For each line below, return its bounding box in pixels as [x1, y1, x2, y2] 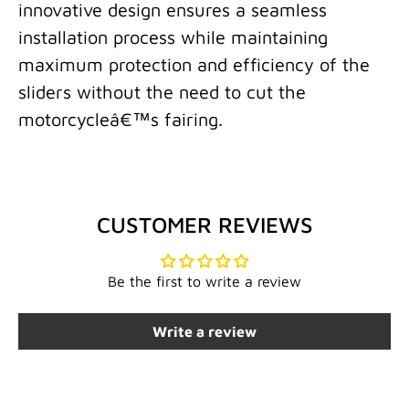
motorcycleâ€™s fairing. [18, 109, 223, 131]
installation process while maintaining [18, 26, 328, 48]
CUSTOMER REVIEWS [96, 211, 313, 237]
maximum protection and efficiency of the [18, 54, 370, 76]
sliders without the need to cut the [18, 81, 306, 103]
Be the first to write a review [108, 272, 301, 289]
